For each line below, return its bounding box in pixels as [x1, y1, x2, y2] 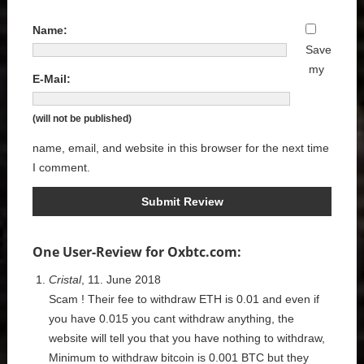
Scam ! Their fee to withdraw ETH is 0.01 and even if [49, 292, 319, 306]
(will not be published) [32, 113, 132, 125]
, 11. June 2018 [81, 273, 161, 287]
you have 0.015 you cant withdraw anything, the [49, 312, 294, 326]
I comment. [32, 161, 90, 175]
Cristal [49, 273, 81, 287]
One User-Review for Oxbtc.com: [32, 243, 241, 262]
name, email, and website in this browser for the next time [32, 141, 329, 155]
